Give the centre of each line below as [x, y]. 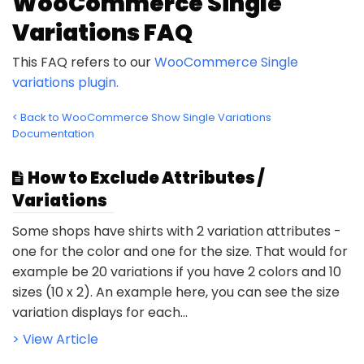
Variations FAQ [102, 32]
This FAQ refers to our [83, 62]
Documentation [53, 133]
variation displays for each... [100, 312]
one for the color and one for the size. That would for [180, 251]
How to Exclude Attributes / [146, 178]
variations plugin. [65, 82]
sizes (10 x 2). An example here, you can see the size [176, 292]
